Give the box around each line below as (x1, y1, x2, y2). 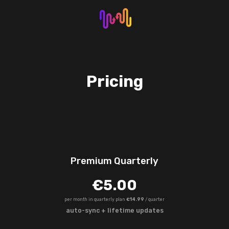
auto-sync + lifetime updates (65, 206, 164, 214)
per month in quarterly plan (64, 196, 126, 202)
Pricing (86, 72, 143, 91)
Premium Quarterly (71, 155, 158, 167)
